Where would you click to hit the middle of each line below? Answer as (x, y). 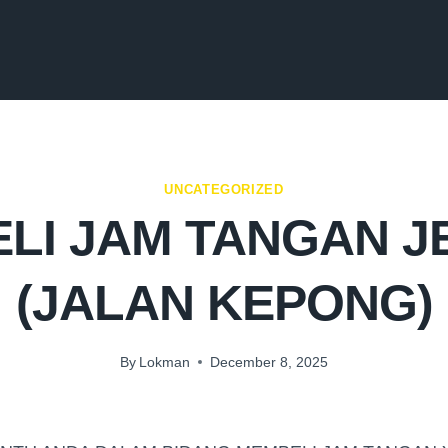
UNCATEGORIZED (224, 190)
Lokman (165, 361)
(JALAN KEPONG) (224, 303)
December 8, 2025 (269, 361)
